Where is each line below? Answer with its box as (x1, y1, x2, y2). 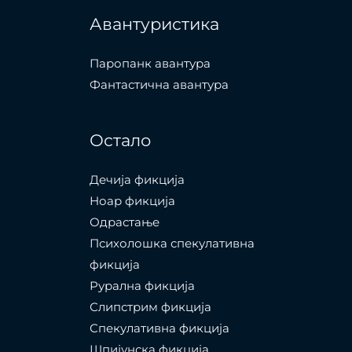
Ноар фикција (89, 193, 175, 209)
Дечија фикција (89, 172, 185, 188)
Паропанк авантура (89, 56, 211, 71)
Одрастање (89, 214, 159, 230)
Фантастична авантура (89, 77, 229, 93)
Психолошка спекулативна (89, 236, 255, 251)
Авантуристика (89, 14, 219, 35)
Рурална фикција (89, 278, 195, 294)
